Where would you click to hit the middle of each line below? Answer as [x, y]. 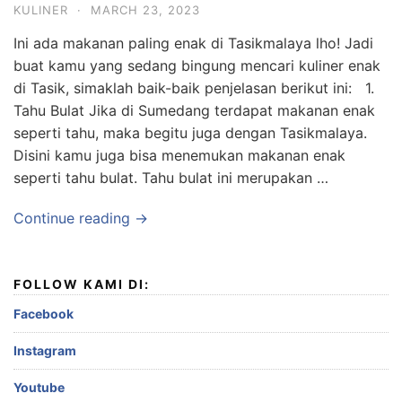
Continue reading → [81, 218]
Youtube [39, 387]
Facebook [44, 314]
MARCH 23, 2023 [145, 10]
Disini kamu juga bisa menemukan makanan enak [179, 155]
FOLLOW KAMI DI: [82, 284]
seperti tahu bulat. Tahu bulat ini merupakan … [171, 178]
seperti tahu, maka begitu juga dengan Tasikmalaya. [190, 133]
